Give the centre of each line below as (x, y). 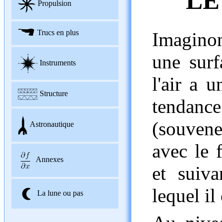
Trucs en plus (58, 32)
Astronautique (52, 124)
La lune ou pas (60, 193)
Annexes (49, 160)
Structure (54, 93)
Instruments (57, 62)
